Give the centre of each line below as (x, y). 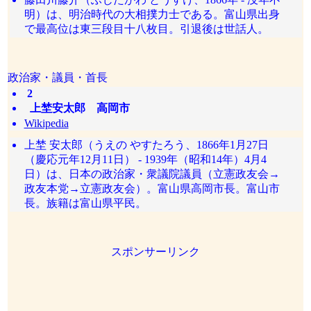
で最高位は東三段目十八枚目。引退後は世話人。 (146, 29)
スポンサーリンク (155, 252)
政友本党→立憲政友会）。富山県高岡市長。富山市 (152, 188)
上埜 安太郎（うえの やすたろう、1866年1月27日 (146, 145)
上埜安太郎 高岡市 (77, 108)
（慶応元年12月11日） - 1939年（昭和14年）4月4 (145, 159)
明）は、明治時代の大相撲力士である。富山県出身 (152, 14)
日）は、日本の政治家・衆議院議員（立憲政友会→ (152, 174)
